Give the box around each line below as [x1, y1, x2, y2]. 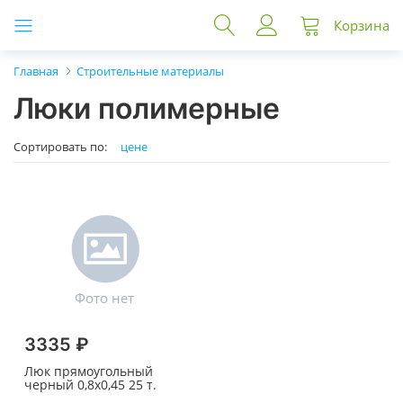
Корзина [334, 15, 390, 34]
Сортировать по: [13, 139, 107, 156]
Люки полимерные [13, 91, 280, 126]
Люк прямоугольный [24, 363, 153, 381]
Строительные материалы [76, 63, 224, 79]
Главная [13, 63, 58, 79]
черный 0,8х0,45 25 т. [24, 376, 157, 394]
